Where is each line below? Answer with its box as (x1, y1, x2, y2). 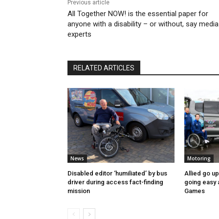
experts (67, 30, 91, 39)
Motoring (187, 155, 211, 162)
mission (67, 187, 90, 195)
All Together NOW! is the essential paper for (67, 9, 208, 19)
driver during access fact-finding (67, 178, 163, 186)
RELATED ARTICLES (73, 64, 134, 72)
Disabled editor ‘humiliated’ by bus (67, 170, 167, 177)
